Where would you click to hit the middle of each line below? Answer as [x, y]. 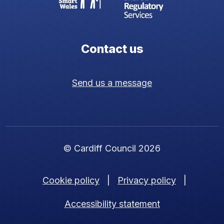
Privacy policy [147, 180]
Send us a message [112, 82]
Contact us [112, 48]
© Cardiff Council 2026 [112, 148]
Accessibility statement [112, 203]
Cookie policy [71, 180]
